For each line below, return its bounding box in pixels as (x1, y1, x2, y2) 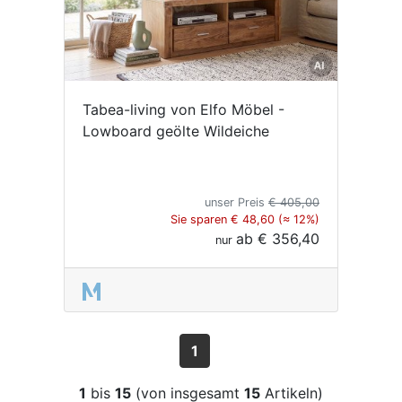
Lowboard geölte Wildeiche (83, 121, 269, 140)
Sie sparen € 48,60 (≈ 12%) (170, 212, 319, 226)
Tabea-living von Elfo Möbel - (83, 100, 284, 118)
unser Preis (205, 195, 268, 209)
